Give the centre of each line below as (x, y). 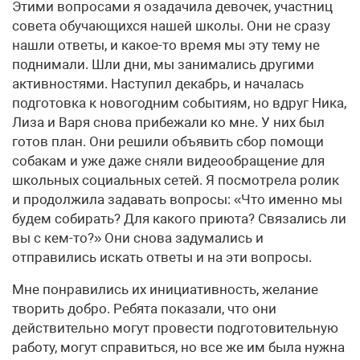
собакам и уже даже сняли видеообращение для (168, 161)
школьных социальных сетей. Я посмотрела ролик (176, 180)
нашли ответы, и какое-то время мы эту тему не (166, 45)
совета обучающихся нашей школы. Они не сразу (171, 26)
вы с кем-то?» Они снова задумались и (138, 238)
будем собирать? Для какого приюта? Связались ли (179, 219)
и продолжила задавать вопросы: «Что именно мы (177, 200)
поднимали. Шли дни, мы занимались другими (163, 65)
